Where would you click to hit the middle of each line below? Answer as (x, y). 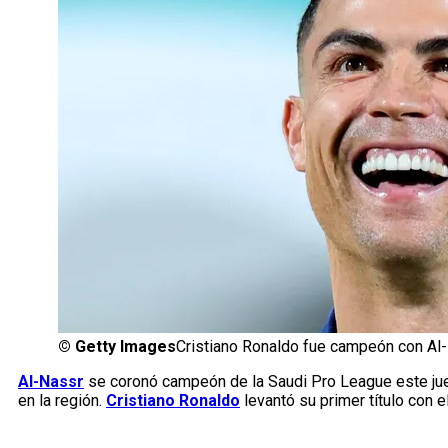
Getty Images (125, 347)
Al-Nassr (51, 382)
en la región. (62, 401)
